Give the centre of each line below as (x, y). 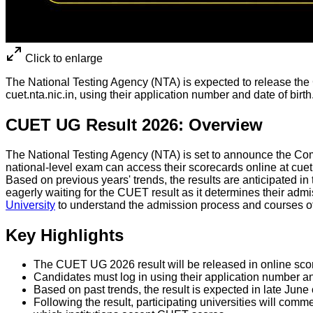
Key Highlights (65, 235)
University (30, 205)
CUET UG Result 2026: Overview (134, 124)
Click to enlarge (63, 58)
